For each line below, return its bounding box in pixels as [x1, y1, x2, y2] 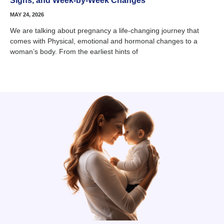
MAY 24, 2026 [10, 11, 44, 17]
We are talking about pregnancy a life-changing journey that [10, 26, 199, 34]
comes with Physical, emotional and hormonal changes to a [10, 36, 197, 45]
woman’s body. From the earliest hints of [10, 47, 138, 55]
